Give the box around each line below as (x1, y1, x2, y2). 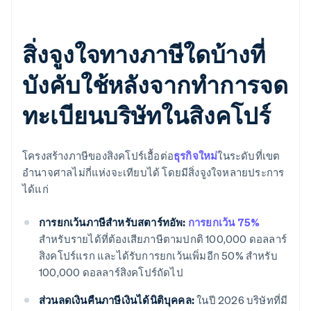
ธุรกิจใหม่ (174, 149, 218, 163)
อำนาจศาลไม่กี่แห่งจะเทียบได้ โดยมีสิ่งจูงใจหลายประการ (22, 165, 285, 180)
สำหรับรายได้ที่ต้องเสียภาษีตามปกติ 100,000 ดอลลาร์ (39, 232, 287, 246)
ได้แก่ (22, 182, 49, 196)
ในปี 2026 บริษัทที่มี (194, 293, 288, 308)
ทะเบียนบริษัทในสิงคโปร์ (22, 100, 271, 131)
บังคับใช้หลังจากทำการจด (22, 69, 289, 100)
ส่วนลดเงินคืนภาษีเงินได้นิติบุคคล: (39, 293, 194, 308)
